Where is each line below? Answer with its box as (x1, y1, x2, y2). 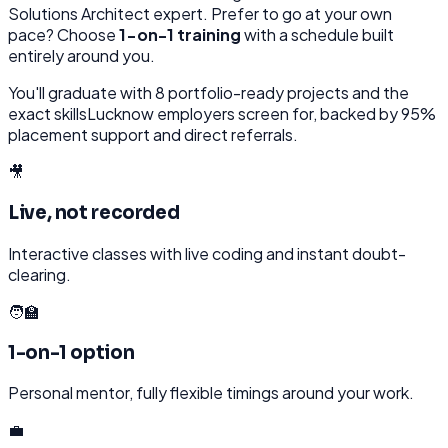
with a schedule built (241, 24, 394, 46)
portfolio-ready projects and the (165, 82, 409, 104)
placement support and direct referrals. (8, 124, 298, 146)
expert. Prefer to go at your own (150, 3, 392, 25)
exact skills (8, 103, 87, 125)
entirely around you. (8, 45, 155, 67)
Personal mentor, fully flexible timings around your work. (8, 382, 414, 404)
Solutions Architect (8, 3, 150, 25)
